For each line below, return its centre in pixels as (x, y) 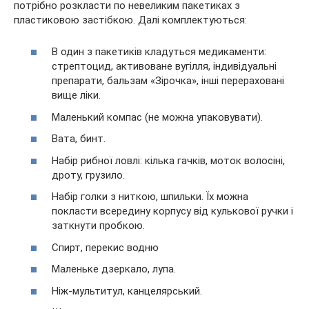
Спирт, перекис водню (105, 247)
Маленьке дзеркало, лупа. (114, 269)
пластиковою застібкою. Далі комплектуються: (130, 20)
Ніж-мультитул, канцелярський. (127, 291)
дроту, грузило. (88, 175)
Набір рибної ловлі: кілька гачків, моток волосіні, (168, 160)
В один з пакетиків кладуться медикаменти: (159, 52)
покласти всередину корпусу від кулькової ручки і (172, 211)
